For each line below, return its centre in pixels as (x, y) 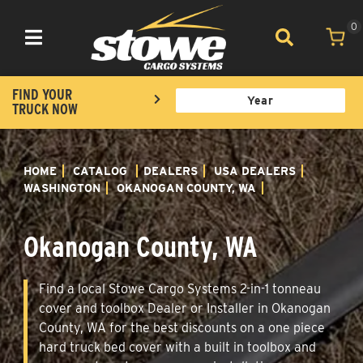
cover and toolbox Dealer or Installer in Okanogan (185, 308)
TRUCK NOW (45, 109)
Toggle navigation (66, 47)
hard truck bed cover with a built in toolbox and (177, 347)
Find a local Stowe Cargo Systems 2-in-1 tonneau (180, 288)
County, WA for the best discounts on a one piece (182, 327)
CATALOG (100, 171)
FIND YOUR (42, 94)
